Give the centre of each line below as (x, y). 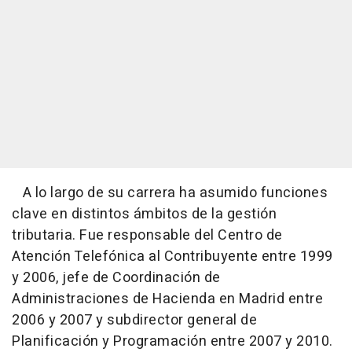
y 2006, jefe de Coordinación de (116, 277)
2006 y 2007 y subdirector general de (134, 320)
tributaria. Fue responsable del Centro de (147, 235)
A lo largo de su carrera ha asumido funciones (170, 192)
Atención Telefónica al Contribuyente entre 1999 (172, 256)
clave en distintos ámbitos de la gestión (144, 214)
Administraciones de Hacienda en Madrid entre (167, 299)
